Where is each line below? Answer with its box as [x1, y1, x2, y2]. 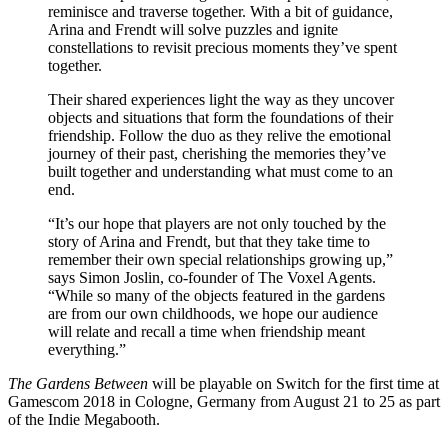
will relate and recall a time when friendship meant [48, 322, 365, 340]
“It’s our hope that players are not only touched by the [48, 214, 386, 232]
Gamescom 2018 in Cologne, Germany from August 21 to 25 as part [8, 392, 440, 410]
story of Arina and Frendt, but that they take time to [48, 232, 370, 250]
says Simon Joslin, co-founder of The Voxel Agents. [48, 268, 376, 286]
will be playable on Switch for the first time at [148, 374, 439, 392]
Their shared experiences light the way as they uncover [48, 90, 394, 108]
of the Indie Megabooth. [8, 410, 160, 428]
